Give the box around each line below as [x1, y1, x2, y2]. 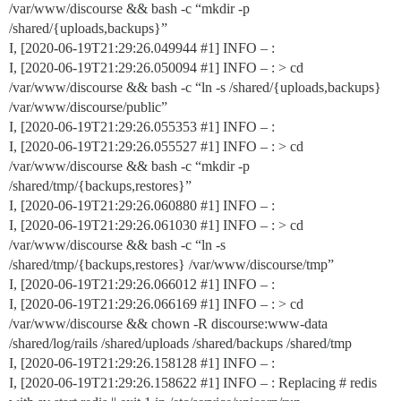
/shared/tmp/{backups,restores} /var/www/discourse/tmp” [9, 257, 334, 272]
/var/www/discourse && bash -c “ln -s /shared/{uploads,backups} [9, 80, 381, 95]
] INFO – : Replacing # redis [215, 375, 377, 390]
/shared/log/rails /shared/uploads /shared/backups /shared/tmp [9, 336, 352, 351]
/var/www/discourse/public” [9, 99, 167, 115]
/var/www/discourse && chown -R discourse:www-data [9, 316, 328, 331]
